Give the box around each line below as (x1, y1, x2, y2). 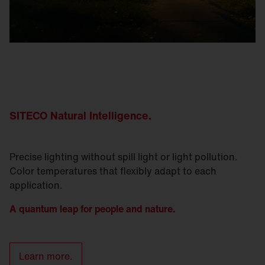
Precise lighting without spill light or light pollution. (9, 149, 238, 164)
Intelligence (89, 107, 148, 123)
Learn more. (19, 248, 73, 263)
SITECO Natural (9, 107, 89, 123)
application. (9, 177, 63, 192)
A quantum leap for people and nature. (9, 201, 176, 216)
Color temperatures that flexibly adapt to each (9, 163, 216, 178)
